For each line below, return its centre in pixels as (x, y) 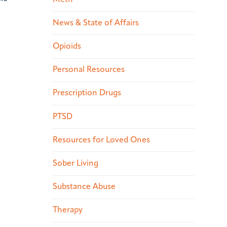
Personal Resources (89, 70)
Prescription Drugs (87, 93)
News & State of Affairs (96, 23)
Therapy (68, 211)
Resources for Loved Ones (101, 140)
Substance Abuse (84, 187)
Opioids (67, 47)
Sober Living (75, 164)
